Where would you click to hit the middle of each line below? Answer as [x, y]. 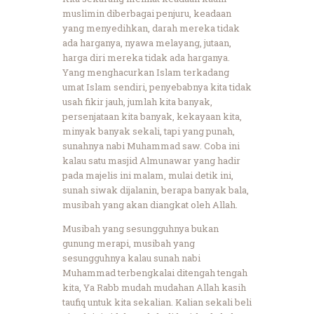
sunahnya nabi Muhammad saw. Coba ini [151, 145]
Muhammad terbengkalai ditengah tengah [155, 272]
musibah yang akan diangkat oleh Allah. [150, 204]
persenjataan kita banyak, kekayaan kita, [152, 116]
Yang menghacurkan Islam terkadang [146, 72]
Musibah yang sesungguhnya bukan [141, 228]
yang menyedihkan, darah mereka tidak [151, 28]
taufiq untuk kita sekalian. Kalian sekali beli [157, 302]
